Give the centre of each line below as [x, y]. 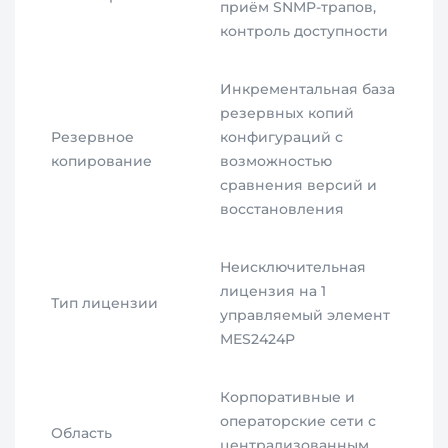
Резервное [93, 137]
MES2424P [258, 339]
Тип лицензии [105, 303]
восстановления [282, 209]
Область [82, 433]
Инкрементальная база [308, 89]
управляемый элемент [305, 315]
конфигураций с [282, 137]
